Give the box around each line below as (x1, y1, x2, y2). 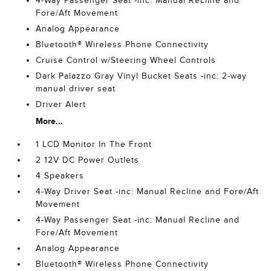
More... (36, 116, 64, 126)
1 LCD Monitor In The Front (36, 140, 152, 149)
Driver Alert (36, 100, 87, 109)
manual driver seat (36, 84, 116, 93)
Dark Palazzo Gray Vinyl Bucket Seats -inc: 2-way (36, 71, 247, 80)
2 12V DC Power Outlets (36, 155, 140, 165)
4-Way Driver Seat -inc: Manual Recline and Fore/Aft (36, 187, 260, 196)
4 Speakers (36, 171, 85, 180)
